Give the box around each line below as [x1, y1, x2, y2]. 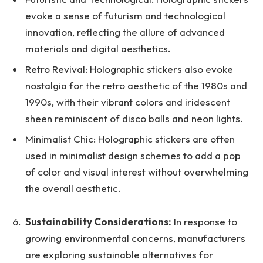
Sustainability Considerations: [25, 215, 171, 228]
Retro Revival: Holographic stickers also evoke [25, 62, 233, 75]
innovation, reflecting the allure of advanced [25, 25, 225, 38]
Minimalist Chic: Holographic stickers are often [25, 133, 235, 146]
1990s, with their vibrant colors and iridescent [25, 95, 230, 108]
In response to [171, 215, 237, 228]
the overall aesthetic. [25, 182, 121, 195]
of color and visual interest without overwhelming [25, 166, 248, 178]
